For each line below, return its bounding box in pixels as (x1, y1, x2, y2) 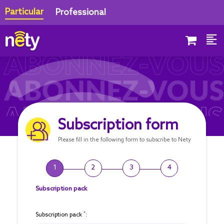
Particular (5, 6, 43, 17)
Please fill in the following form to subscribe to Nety (57, 137, 191, 144)
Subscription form (57, 117, 178, 134)
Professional (55, 7, 106, 18)
